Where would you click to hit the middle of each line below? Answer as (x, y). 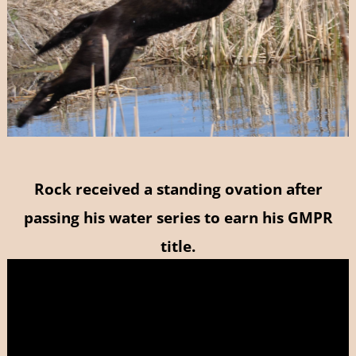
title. (178, 246)
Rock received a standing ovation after (178, 189)
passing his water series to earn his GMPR (178, 218)
